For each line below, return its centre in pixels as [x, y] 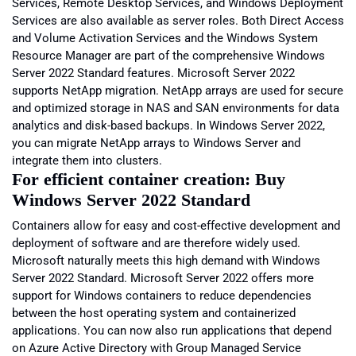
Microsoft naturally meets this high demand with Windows [166, 260]
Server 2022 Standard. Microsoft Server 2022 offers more [163, 278]
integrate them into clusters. [90, 160]
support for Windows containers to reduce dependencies [162, 295]
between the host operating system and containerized [154, 313]
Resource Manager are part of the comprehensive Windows [168, 55]
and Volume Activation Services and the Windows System [165, 38]
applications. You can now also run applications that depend [172, 330]
